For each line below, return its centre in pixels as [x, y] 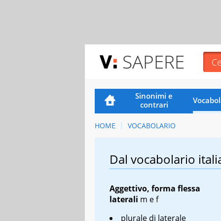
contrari [154, 104]
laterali [124, 199]
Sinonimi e [154, 95]
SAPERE [153, 61]
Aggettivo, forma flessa [155, 188]
